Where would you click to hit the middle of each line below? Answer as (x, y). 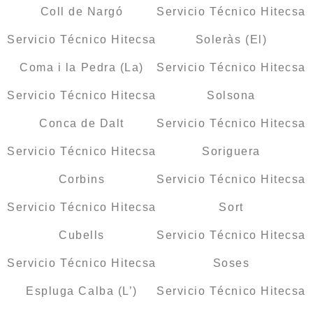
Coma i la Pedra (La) (82, 68)
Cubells (82, 235)
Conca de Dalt (82, 124)
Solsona (231, 96)
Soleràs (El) (231, 40)
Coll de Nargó (82, 12)
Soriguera (231, 152)
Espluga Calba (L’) (82, 291)
